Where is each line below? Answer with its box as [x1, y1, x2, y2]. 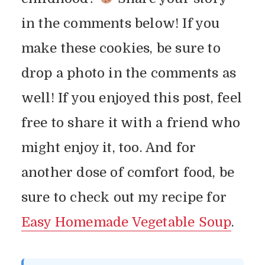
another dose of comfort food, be [21, 164, 235, 180]
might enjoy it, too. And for [21, 140, 196, 155]
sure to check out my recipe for [21, 189, 227, 205]
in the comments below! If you [21, 15, 220, 31]
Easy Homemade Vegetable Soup [21, 214, 232, 230]
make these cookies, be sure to [21, 40, 221, 56]
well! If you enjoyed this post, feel [21, 90, 243, 105]
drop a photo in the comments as [21, 65, 237, 80]
